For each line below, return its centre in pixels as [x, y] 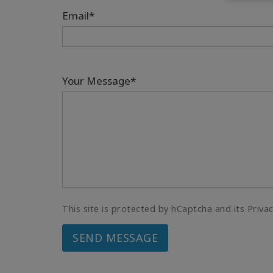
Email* [78, 16]
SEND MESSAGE [115, 238]
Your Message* [99, 81]
